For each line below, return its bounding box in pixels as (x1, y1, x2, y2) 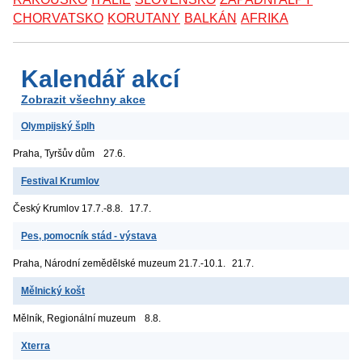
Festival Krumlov (21, 175, 99, 187)
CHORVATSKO (13, 11, 103, 25)
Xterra (21, 339, 50, 351)
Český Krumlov (13, 202, 79, 214)
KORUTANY (107, 11, 180, 25)
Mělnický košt (21, 284, 85, 297)
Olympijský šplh (21, 120, 95, 132)
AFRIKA (241, 11, 288, 25)
